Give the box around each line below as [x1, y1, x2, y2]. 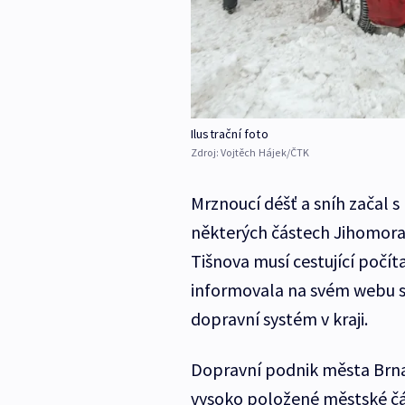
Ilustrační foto [190, 126, 268, 143]
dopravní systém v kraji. [190, 307, 368, 331]
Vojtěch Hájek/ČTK [221, 146, 310, 160]
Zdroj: [190, 146, 221, 160]
